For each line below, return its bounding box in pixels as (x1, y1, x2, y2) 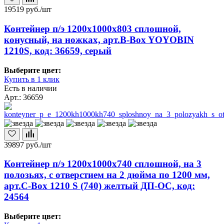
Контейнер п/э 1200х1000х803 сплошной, (4, 23, 181, 34)
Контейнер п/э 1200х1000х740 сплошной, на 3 (4, 158, 201, 169)
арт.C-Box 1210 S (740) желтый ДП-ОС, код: (4, 180, 195, 191)
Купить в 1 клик (4, 74, 59, 83)
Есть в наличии (4, 83, 57, 92)
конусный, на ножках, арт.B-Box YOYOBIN (4, 34, 194, 45)
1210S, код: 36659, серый (4, 45, 111, 56)
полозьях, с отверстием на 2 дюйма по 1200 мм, (4, 169, 210, 180)
